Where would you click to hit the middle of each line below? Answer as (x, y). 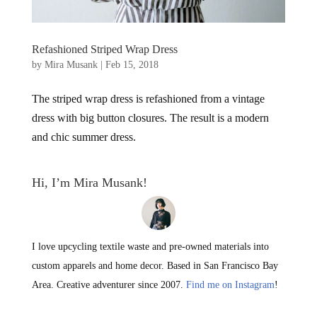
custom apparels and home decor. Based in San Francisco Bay (155, 266)
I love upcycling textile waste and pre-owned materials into (150, 247)
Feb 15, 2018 (132, 65)
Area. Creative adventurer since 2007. (109, 285)
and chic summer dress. (83, 137)
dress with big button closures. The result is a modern (150, 118)
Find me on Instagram (230, 285)
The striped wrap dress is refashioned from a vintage (148, 99)
